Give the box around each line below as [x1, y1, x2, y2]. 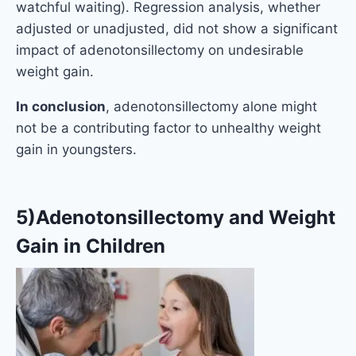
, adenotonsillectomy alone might [106, 99, 317, 115]
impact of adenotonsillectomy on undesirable [16, 42, 304, 59]
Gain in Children [16, 234, 165, 258]
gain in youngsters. [16, 141, 137, 158]
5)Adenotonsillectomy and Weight [16, 206, 335, 230]
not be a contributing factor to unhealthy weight [16, 120, 321, 137]
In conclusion [16, 99, 106, 115]
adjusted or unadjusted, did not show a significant [16, 21, 338, 37]
